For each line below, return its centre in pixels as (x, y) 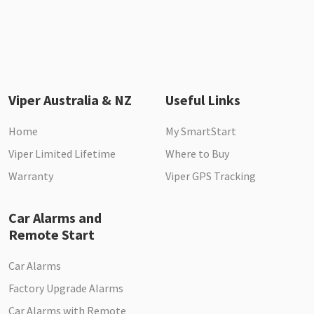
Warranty (31, 176)
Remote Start (52, 235)
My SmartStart (201, 131)
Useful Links (203, 100)
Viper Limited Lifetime (62, 154)
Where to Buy (197, 154)
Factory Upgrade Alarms (66, 288)
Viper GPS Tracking (211, 176)
